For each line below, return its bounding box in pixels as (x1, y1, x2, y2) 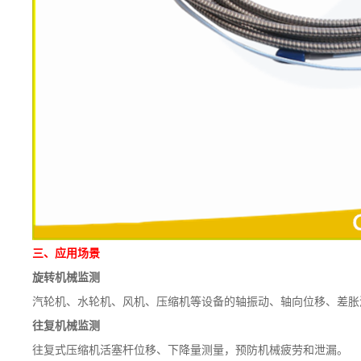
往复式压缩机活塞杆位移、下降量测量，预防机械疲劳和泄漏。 (32, 341, 348, 357)
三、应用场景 (32, 244, 100, 260)
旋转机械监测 (32, 268, 100, 284)
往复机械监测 (32, 317, 100, 333)
